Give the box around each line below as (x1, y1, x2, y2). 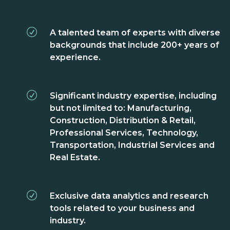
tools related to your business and (50, 203, 195, 214)
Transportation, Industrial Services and (50, 140, 215, 150)
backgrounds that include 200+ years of (50, 40, 219, 50)
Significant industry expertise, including (50, 91, 217, 101)
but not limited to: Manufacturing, (50, 103, 191, 113)
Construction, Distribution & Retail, (50, 116, 196, 126)
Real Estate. (50, 152, 100, 163)
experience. (50, 52, 101, 63)
